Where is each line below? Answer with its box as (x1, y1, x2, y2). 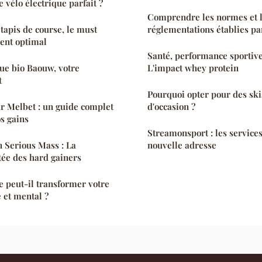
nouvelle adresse (147, 139, 216, 151)
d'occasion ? (147, 100, 195, 112)
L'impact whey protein (147, 61, 239, 74)
